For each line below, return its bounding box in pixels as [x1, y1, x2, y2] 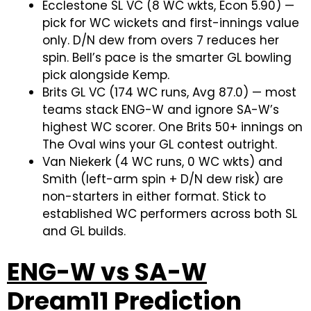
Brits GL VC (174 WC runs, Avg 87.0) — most [42, 83, 296, 101]
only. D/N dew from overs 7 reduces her [42, 31, 279, 49]
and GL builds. [42, 222, 126, 239]
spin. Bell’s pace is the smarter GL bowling [42, 49, 292, 66]
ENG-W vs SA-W [7, 255, 207, 289]
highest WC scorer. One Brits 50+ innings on [42, 118, 303, 135]
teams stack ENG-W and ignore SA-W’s [42, 101, 279, 118]
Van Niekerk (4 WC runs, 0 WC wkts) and [42, 153, 283, 170]
